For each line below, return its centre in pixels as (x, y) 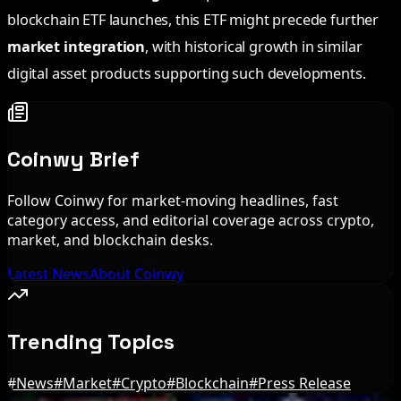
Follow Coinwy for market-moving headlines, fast (173, 200)
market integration (77, 46)
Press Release (304, 383)
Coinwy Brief (73, 158)
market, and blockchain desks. (110, 239)
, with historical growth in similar (254, 46)
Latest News (48, 273)
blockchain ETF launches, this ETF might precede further (193, 19)
